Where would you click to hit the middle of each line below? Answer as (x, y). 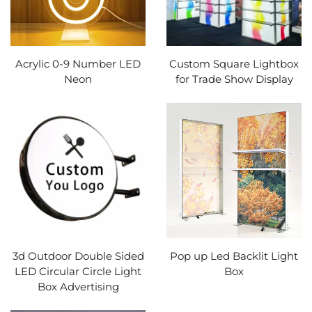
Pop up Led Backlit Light (234, 256)
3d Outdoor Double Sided (78, 256)
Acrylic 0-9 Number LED (78, 64)
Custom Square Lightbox (234, 64)
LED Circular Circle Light (78, 271)
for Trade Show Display (234, 79)
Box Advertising (78, 286)
